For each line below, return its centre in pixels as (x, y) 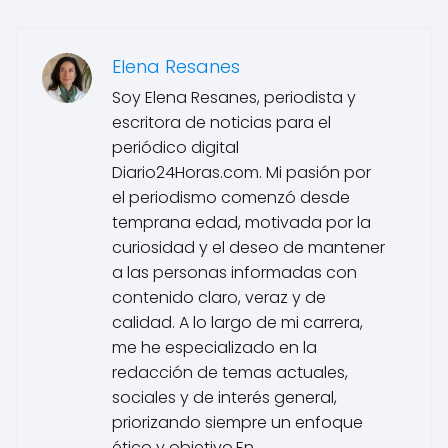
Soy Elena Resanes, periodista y (234, 98)
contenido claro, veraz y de (219, 298)
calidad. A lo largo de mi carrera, (237, 323)
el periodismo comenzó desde (231, 198)
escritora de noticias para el (221, 123)
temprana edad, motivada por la (241, 223)
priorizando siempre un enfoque (237, 423)
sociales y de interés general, (224, 398)
